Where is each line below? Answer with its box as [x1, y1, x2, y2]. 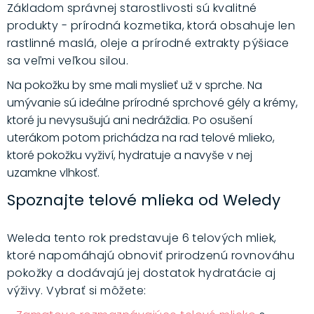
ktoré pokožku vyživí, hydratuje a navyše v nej [6, 147, 252, 164]
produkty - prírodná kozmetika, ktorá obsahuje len [6, 18, 296, 34]
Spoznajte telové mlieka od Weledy [6, 189, 280, 212]
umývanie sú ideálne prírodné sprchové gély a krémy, [6, 95, 298, 111]
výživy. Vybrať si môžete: [6, 282, 146, 299]
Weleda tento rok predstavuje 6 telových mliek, [6, 230, 277, 247]
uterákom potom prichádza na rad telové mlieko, [6, 130, 275, 146]
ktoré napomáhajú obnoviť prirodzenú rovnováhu [6, 247, 295, 264]
